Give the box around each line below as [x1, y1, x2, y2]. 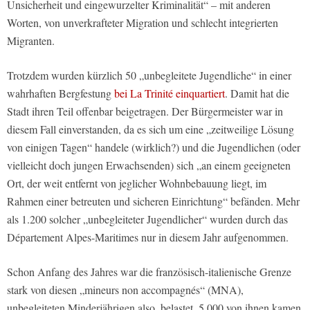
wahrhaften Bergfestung [7, 86, 114, 101]
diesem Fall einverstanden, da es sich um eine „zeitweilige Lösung [7, 122, 294, 137]
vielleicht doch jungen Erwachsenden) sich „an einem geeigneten [7, 158, 291, 173]
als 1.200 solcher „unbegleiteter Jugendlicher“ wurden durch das [7, 212, 288, 227]
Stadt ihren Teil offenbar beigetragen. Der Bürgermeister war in [7, 104, 283, 119]
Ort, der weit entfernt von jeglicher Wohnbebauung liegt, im [7, 176, 266, 191]
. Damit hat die [225, 86, 289, 101]
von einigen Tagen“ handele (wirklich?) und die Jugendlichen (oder [7, 140, 300, 155]
